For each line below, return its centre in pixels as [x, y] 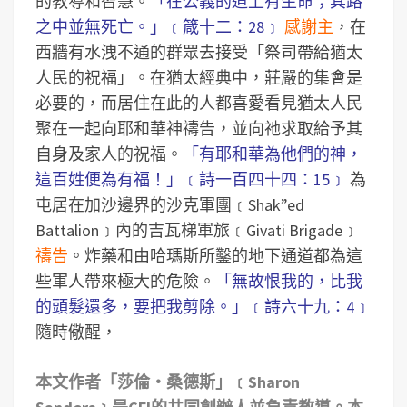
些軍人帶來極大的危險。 [125, 281]
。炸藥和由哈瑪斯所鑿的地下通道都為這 [215, 256]
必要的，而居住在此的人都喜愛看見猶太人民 [199, 103]
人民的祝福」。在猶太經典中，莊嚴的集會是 [199, 78]
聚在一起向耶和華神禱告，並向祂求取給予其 [199, 129]
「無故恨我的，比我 [289, 281]
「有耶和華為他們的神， [273, 154]
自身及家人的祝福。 [109, 154]
